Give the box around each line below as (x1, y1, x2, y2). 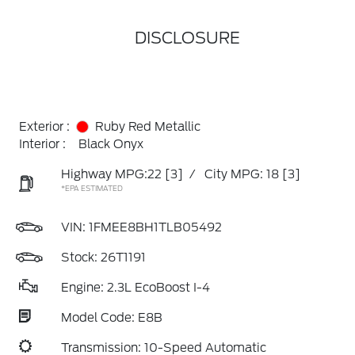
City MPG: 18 (204, 167, 279, 181)
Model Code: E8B (61, 311, 162, 325)
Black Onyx (78, 137, 143, 151)
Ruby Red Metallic (95, 120, 200, 134)
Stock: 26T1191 (61, 250, 146, 265)
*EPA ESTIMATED (61, 184, 123, 193)
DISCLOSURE (134, 29, 240, 48)
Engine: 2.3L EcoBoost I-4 (61, 281, 210, 295)
